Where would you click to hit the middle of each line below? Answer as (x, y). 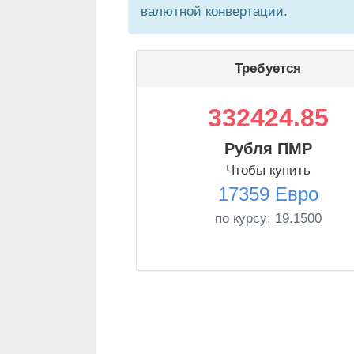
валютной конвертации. (214, 11)
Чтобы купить (268, 170)
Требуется (268, 68)
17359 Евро (268, 194)
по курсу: (245, 218)
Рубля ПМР (268, 149)
